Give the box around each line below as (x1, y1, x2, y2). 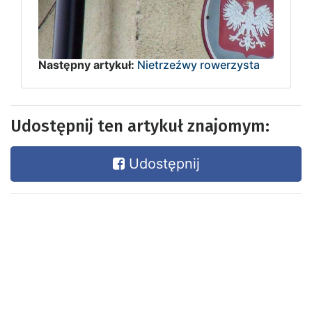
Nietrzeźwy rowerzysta (137, 57, 260, 72)
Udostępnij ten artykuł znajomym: (10, 116, 270, 136)
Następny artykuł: (38, 57, 134, 72)
